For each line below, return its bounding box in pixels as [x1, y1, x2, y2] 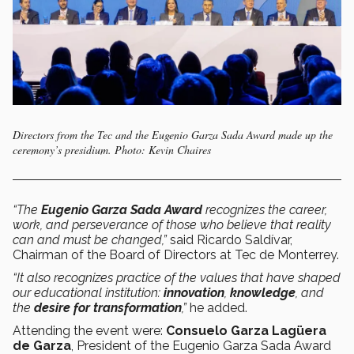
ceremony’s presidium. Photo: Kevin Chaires [13, 141, 211, 157]
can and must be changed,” [13, 232, 170, 247]
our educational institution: [13, 284, 164, 300]
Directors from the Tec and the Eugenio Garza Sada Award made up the [13, 126, 333, 142]
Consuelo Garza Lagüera [166, 322, 326, 338]
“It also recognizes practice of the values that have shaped [13, 269, 341, 285]
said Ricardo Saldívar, [170, 232, 292, 247]
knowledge [230, 284, 296, 300]
